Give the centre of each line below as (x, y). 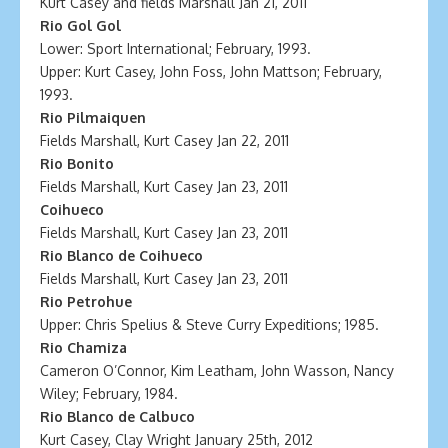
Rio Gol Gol (80, 25)
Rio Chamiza (83, 347)
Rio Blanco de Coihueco (121, 255)
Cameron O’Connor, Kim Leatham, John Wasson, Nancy (217, 370)
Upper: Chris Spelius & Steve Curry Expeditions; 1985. (209, 324)
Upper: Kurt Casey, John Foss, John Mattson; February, (211, 71)
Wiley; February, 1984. (109, 393)
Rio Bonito (77, 163)
